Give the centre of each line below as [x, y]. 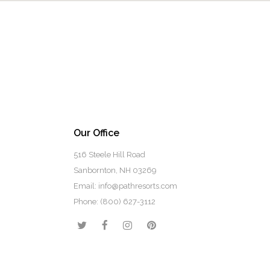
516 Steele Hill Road [109, 155]
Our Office [96, 133]
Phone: [87, 202]
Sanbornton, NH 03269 [115, 170]
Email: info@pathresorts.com [125, 186]
